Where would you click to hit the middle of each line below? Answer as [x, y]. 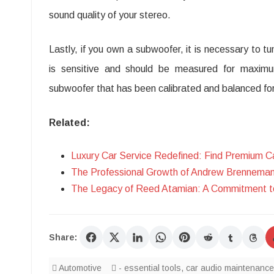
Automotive [80, 268]
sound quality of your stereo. [110, 15]
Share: [63, 237]
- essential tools [150, 268]
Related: [69, 123]
